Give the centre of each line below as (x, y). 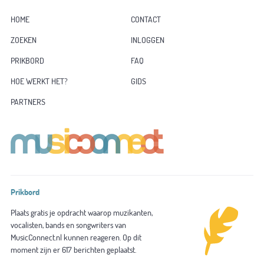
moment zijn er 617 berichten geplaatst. (73, 250)
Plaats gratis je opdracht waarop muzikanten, (81, 212)
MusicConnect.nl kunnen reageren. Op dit (76, 237)
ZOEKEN (23, 40)
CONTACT (146, 19)
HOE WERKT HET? (39, 81)
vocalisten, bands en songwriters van (68, 225)
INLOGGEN (147, 40)
